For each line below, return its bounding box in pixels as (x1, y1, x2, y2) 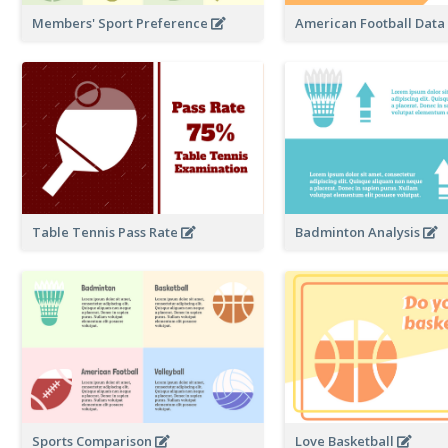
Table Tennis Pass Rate (32, 223, 181, 242)
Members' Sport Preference (32, 13, 211, 32)
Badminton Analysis (295, 223, 424, 242)
